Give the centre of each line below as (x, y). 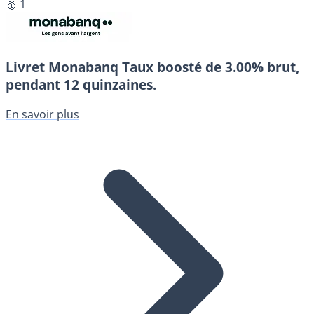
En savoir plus (42, 114)
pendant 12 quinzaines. (81, 85)
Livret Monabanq (64, 67)
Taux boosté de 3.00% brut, (211, 67)
